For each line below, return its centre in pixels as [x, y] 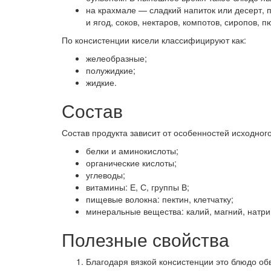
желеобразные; [116, 58]
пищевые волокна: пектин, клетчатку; [160, 199]
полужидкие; [111, 70]
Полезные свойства [145, 240]
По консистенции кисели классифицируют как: [154, 40]
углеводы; [106, 175]
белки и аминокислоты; [132, 151]
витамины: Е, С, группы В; [138, 187]
